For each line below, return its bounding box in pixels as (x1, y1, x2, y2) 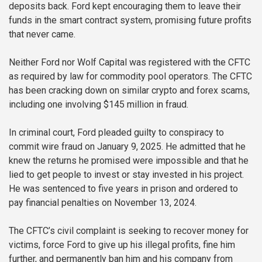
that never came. (9, 29, 75, 40)
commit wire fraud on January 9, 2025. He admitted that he (9, 141, 246, 153)
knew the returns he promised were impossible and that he (9, 155, 249, 167)
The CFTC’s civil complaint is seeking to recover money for (9, 225, 249, 237)
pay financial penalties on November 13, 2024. (9, 197, 196, 209)
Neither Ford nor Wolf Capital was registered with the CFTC (9, 57, 250, 68)
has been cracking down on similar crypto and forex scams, (9, 85, 250, 96)
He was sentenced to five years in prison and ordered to (9, 183, 238, 195)
